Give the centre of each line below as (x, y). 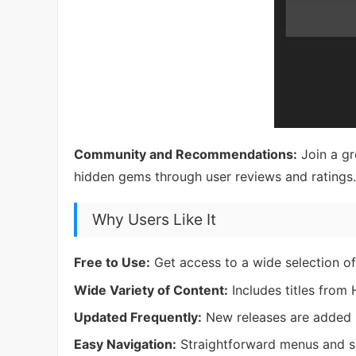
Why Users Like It (155, 220)
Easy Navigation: (125, 344)
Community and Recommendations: (186, 155)
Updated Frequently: (138, 317)
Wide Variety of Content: (151, 290)
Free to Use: (112, 263)
